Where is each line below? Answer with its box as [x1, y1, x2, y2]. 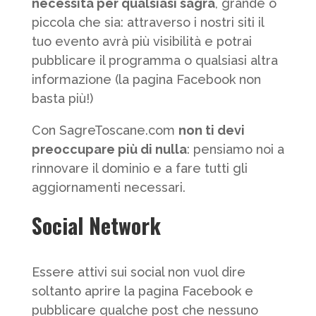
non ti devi [178, 123, 245, 138]
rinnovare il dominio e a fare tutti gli [31, 161, 248, 176]
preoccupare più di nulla [31, 142, 187, 157]
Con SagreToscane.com [31, 123, 178, 138]
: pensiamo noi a [186, 142, 284, 157]
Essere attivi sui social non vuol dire [31, 265, 245, 279]
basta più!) [31, 91, 93, 106]
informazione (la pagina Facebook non [31, 72, 261, 87]
